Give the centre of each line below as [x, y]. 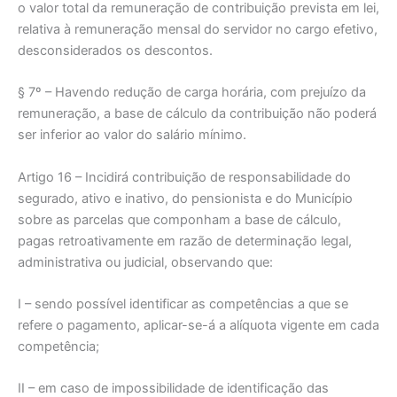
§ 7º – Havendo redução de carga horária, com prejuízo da [192, 93]
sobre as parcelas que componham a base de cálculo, [179, 219]
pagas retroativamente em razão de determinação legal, [185, 241]
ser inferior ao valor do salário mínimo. [132, 135]
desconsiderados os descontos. [115, 50]
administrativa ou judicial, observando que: [145, 262]
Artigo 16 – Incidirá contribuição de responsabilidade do [184, 177]
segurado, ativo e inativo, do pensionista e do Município [185, 198]
